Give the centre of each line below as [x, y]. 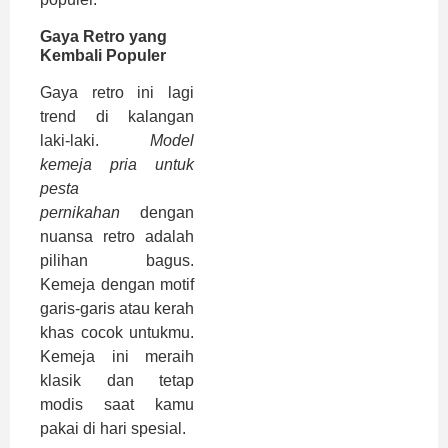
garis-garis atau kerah [117, 308]
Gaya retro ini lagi [117, 92]
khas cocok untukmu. [117, 332]
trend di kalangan [117, 116]
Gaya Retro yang [103, 36]
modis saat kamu [117, 404]
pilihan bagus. [117, 260]
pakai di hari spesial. [113, 428]
